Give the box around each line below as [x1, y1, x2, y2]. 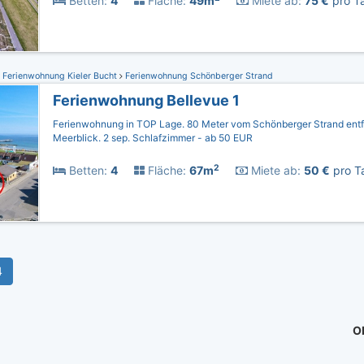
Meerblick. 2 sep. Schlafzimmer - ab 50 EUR [53, 132, 253, 144]
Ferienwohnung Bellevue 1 [53, 92, 240, 109]
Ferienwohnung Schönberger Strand [123, 71, 273, 81]
